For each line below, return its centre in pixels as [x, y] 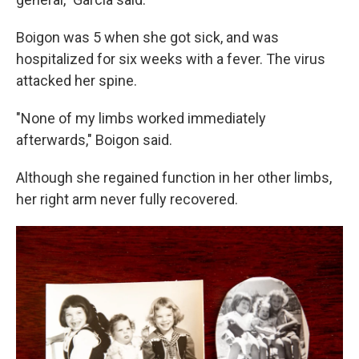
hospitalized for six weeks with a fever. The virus [171, 59]
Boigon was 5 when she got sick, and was [147, 37]
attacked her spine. [77, 81]
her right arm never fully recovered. [127, 199]
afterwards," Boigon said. [94, 140]
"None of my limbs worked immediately [141, 118]
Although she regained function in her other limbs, [174, 177]
